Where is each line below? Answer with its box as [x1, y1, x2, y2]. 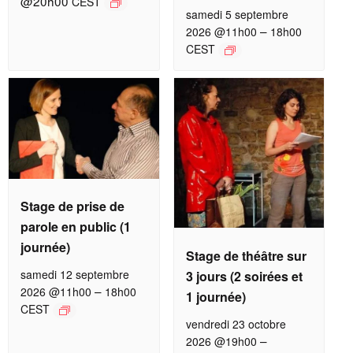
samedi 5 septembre [185, 6, 288, 22]
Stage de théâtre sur [185, 246, 307, 265]
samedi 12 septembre [20, 266, 130, 282]
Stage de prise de [20, 196, 125, 215]
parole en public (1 [20, 217, 132, 236]
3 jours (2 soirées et [185, 266, 303, 285]
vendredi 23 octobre [185, 315, 286, 332]
